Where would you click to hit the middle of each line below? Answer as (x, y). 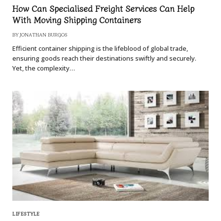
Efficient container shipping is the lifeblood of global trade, (100, 48)
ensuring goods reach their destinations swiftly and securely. (104, 58)
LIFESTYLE (26, 214)
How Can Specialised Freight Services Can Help (103, 8)
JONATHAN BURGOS (43, 34)
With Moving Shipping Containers (77, 19)
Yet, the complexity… (44, 68)
